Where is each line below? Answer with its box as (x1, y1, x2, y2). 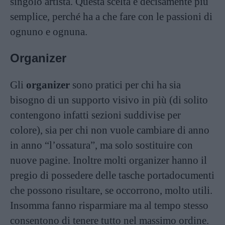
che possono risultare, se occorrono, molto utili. (10, 184, 212, 196)
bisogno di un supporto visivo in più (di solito (10, 94, 208, 106)
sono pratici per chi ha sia (70, 79, 181, 91)
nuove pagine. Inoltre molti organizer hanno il (10, 154, 207, 166)
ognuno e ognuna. (10, 26, 87, 38)
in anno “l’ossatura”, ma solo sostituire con (10, 139, 193, 151)
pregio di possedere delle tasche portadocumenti (10, 169, 214, 181)
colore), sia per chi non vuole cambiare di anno (10, 124, 209, 136)
